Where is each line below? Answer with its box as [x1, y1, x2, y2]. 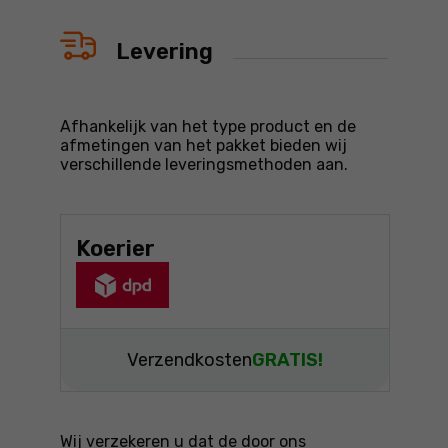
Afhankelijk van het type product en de [60, 117, 356, 136]
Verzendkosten [127, 349, 252, 371]
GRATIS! [252, 349, 323, 371]
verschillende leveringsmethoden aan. [60, 155, 348, 174]
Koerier [76, 235, 155, 262]
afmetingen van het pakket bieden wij [60, 136, 347, 155]
